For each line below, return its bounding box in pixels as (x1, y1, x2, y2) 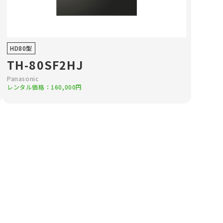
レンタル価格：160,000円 (6, 83, 82, 91)
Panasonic (6, 74, 39, 83)
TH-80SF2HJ (6, 56, 84, 73)
